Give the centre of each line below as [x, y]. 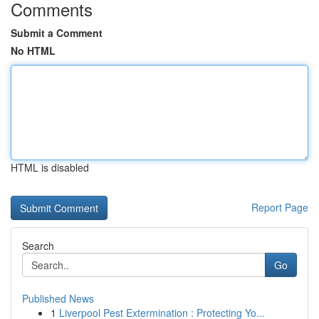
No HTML [33, 51]
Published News [58, 298]
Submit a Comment [57, 33]
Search [38, 246]
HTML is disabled [50, 167]
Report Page [280, 207]
